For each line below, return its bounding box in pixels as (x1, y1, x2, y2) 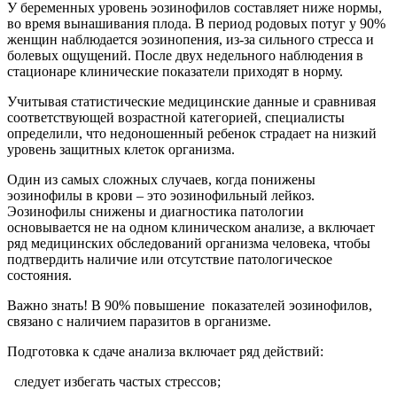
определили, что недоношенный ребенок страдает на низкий (7, 126, 377, 142)
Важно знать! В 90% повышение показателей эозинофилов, (7, 298, 372, 314)
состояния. (7, 268, 72, 284)
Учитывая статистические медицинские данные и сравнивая (7, 94, 376, 110)
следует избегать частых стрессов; (7, 374, 221, 390)
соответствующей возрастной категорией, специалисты (7, 110, 345, 126)
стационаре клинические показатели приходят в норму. (7, 64, 343, 80)
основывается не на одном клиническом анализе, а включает (7, 220, 375, 236)
